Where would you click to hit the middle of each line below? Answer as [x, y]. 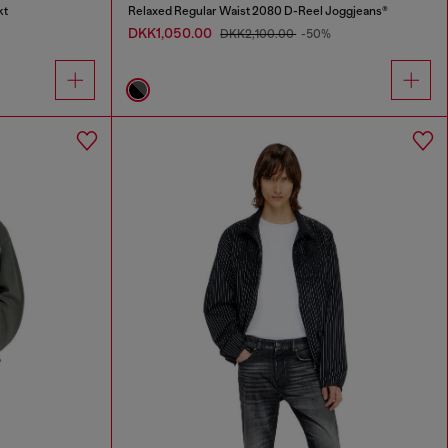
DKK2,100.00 [258, 34]
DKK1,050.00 [172, 33]
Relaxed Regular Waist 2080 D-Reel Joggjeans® [258, 11]
